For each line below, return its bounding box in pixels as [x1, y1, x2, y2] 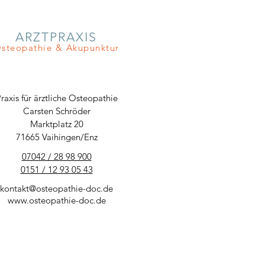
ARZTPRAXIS [15, 30, 98, 44]
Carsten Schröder [22, 105, 91, 117]
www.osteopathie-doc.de [7, 195, 106, 206]
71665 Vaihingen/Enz [15, 131, 98, 143]
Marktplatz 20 [30, 118, 83, 130]
